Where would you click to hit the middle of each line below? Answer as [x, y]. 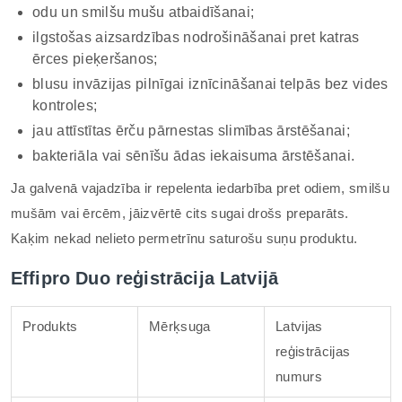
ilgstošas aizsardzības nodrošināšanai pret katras [196, 37]
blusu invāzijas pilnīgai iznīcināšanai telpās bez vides [210, 84]
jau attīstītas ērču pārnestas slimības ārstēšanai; [191, 131]
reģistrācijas [313, 351]
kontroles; [65, 105]
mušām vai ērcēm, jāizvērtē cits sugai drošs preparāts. [180, 213]
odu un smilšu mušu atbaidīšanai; [144, 12]
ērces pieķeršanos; [95, 59]
